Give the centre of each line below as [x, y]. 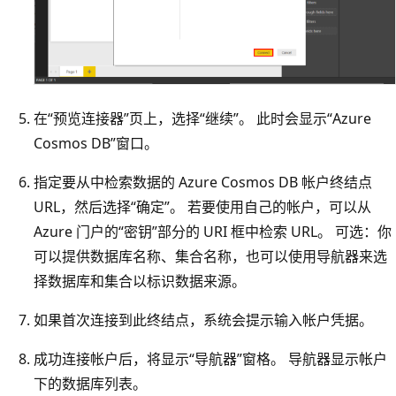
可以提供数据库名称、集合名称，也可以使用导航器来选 [210, 257]
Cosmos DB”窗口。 [96, 144]
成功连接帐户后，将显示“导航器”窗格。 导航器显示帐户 [210, 359]
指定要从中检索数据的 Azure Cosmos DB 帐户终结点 [203, 183]
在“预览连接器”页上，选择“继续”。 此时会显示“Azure [202, 119]
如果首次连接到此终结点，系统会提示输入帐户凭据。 [203, 320]
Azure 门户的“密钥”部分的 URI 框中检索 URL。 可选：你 [213, 232]
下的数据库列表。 [90, 384]
